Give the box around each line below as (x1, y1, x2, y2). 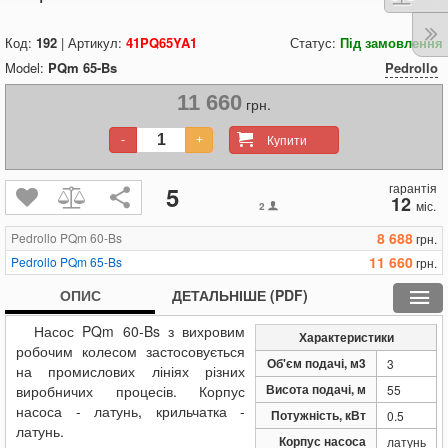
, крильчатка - (138, 401, 245, 421)
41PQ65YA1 (126, 33, 197, 52)
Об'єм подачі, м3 (267, 354, 366, 372)
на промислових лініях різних (16, 361, 245, 381)
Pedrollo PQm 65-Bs (11, 253, 122, 270)
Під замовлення (340, 33, 443, 52)
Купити (273, 131, 307, 148)
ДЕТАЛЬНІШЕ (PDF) (172, 285, 308, 305)
